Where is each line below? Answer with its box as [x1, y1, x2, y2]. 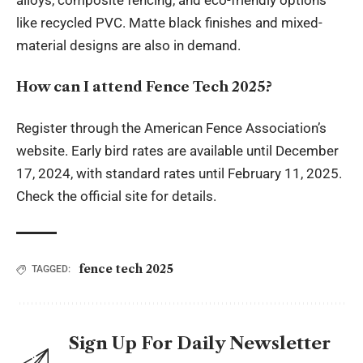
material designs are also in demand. [16, 37, 241, 53]
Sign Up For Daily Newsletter [69, 333, 331, 353]
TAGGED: [32, 263, 70, 275]
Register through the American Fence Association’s [16, 120, 327, 136]
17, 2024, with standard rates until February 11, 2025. [16, 165, 342, 181]
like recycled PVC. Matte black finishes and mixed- [16, 15, 322, 31]
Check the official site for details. [16, 188, 216, 204]
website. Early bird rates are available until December [16, 143, 339, 159]
